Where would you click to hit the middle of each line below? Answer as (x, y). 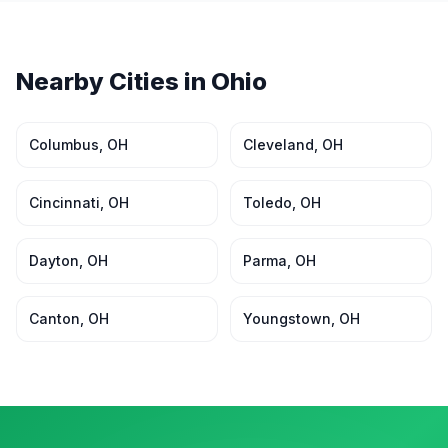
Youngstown (287, 318)
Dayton (54, 260)
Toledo (267, 202)
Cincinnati (64, 202)
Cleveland (278, 144)
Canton (54, 318)
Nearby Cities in (113, 81)
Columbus (64, 144)
